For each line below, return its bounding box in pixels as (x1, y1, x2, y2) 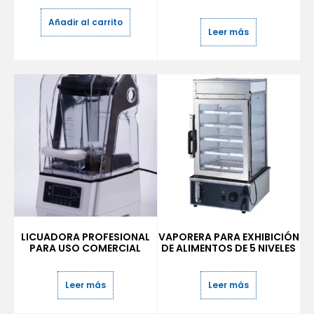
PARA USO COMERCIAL (29, 241, 142, 256)
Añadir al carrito (48, 15, 123, 28)
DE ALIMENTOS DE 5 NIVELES (161, 241, 296, 256)
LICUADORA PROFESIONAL (20, 230, 150, 245)
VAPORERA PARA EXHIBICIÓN (158, 230, 299, 245)
